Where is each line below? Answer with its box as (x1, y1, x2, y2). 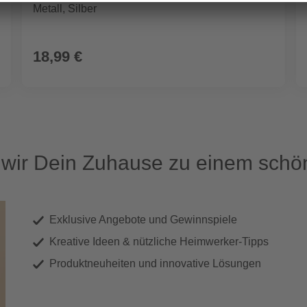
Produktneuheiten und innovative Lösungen (49, 258, 261, 270)
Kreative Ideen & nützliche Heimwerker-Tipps (49, 236, 269, 248)
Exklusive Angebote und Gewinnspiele (49, 214, 237, 226)
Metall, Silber (33, 3, 97, 14)
